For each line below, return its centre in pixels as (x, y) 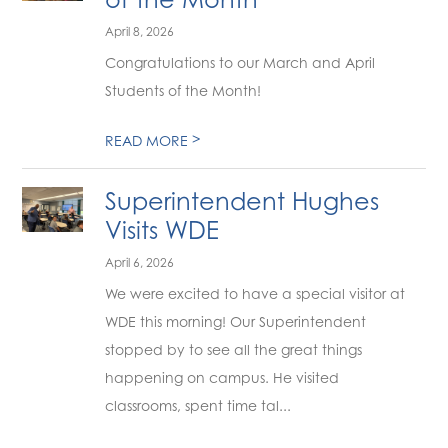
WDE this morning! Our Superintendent (236, 321)
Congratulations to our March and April (240, 62)
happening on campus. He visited (222, 377)
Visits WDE (162, 230)
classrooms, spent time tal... (198, 405)
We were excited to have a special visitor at (255, 293)
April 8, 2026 (140, 31)
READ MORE (149, 140)
